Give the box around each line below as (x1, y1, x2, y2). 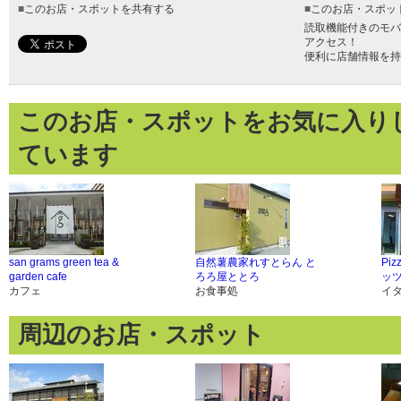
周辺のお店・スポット (18, 321, 265, 348)
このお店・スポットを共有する (24, 3, 175, 15)
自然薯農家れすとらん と (195, 256, 316, 269)
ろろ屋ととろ (195, 270, 260, 283)
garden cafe (9, 270, 67, 283)
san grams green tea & (9, 256, 119, 269)
